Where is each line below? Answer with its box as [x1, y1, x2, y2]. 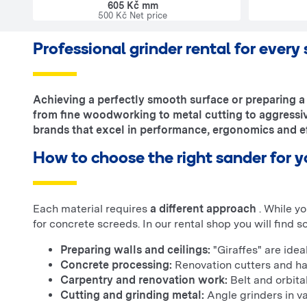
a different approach [150, 202, 256, 216]
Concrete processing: [60, 258, 172, 272]
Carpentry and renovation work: [60, 273, 228, 287]
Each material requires [33, 202, 150, 216]
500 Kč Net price [98, 10, 167, 21]
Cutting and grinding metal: [60, 288, 204, 302]
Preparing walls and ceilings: [60, 243, 210, 257]
